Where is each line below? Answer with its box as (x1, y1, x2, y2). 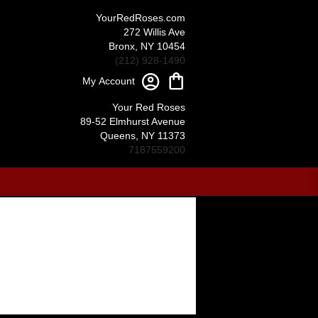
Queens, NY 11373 (100, 130, 185, 141)
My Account (82, 75, 135, 87)
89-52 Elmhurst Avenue (80, 116, 185, 127)
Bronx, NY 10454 (109, 40, 185, 52)
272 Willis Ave (124, 26, 185, 38)
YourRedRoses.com (96, 12, 185, 23)
